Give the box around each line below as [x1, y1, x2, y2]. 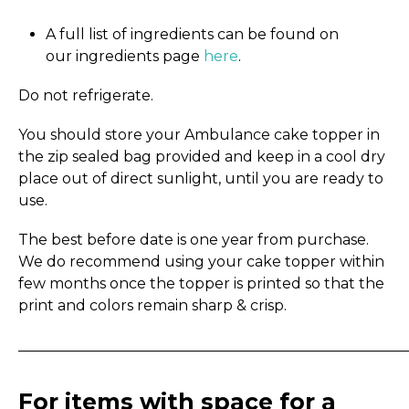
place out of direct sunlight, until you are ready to [18, 170, 383, 188]
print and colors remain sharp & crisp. [18, 297, 287, 315]
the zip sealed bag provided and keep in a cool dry [18, 148, 385, 166]
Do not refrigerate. [18, 87, 153, 105]
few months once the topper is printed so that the [18, 275, 384, 293]
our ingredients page [46, 47, 204, 65]
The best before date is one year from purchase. [18, 231, 369, 249]
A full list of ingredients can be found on [46, 25, 339, 43]
